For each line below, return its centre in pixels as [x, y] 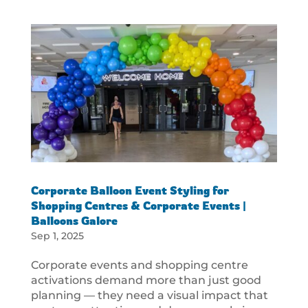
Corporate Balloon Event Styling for [130, 191]
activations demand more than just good [146, 280]
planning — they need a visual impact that [149, 296]
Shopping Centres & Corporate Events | [138, 206]
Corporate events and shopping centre [139, 265]
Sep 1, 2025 [57, 236]
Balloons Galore [74, 221]
